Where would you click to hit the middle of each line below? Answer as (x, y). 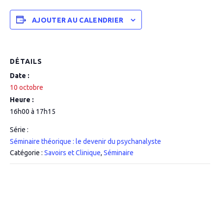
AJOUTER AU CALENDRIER (78, 20)
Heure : (22, 100)
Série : (19, 130)
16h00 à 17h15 (33, 111)
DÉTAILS (26, 61)
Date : (20, 76)
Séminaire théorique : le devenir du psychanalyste (85, 141)
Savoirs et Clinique (72, 153)
